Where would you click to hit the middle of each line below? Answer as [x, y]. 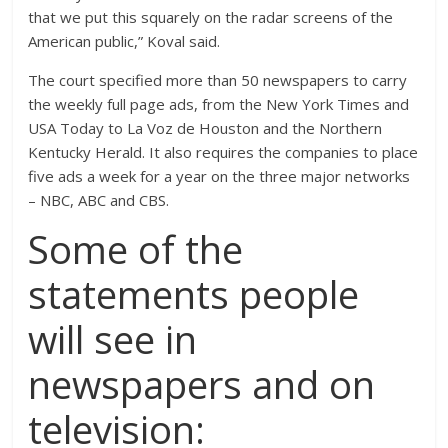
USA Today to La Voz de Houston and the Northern [205, 128]
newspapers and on [202, 384]
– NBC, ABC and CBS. [99, 200]
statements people [194, 294]
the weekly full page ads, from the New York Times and [219, 104]
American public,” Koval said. [124, 41]
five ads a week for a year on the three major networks [219, 176]
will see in [113, 339]
